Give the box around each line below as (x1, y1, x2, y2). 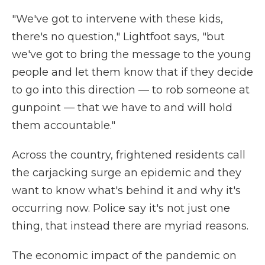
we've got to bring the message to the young (12, 48, 251, 62)
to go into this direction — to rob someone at (12, 83, 250, 97)
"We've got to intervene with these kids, (12, 12, 223, 26)
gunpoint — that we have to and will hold (12, 101, 232, 115)
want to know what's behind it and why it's (12, 184, 241, 198)
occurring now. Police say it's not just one (12, 202, 230, 215)
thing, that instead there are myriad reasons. (12, 219, 248, 233)
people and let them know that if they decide (12, 66, 253, 79)
